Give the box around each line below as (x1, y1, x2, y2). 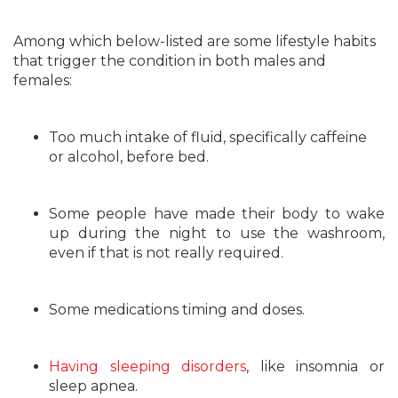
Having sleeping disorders (49, 358, 247, 375)
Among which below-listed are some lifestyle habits (13, 33, 376, 50)
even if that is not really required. (49, 244, 283, 261)
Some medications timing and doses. (49, 301, 305, 318)
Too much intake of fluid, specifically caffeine (49, 129, 367, 146)
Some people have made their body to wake (49, 205, 385, 222)
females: (13, 72, 72, 89)
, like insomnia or (246, 358, 386, 375)
